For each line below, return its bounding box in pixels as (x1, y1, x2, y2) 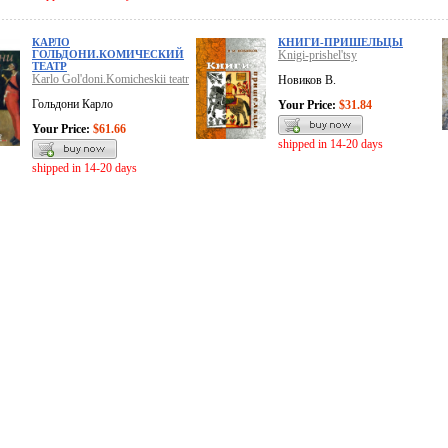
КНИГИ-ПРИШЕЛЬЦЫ (278, 36, 403, 49)
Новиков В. (278, 73, 336, 88)
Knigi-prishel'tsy (278, 48, 357, 63)
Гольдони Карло (32, 97, 113, 112)
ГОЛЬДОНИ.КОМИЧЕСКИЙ (32, 48, 184, 61)
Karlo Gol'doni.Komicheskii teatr (32, 72, 189, 87)
